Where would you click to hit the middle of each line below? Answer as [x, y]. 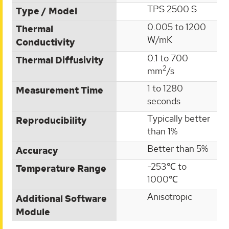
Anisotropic [170, 196]
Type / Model [47, 11]
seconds [164, 101]
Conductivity [45, 42]
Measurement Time [60, 90]
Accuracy [37, 151]
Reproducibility [51, 120]
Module [33, 212]
